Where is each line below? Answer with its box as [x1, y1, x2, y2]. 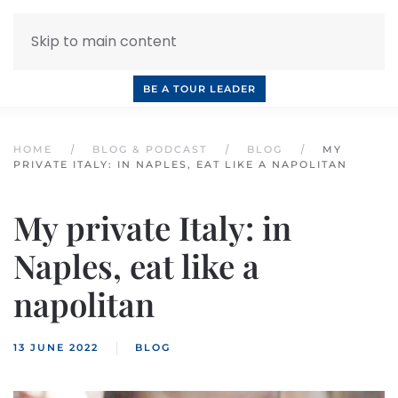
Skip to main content [31, 31, 177, 52]
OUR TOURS [268, 49, 338, 61]
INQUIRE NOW [60, 49, 145, 61]
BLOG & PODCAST [92, 143, 207, 155]
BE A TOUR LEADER [142, 83, 256, 95]
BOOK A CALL [167, 49, 246, 61]
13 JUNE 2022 [13, 341, 99, 354]
